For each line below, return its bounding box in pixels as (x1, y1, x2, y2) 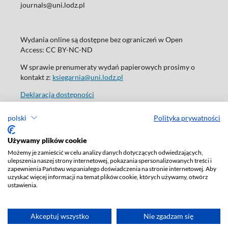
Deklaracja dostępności (20, 90, 94, 99)
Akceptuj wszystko (30, 212, 89, 220)
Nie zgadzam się (144, 212, 193, 220)
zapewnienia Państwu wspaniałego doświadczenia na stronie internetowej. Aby (8, 165, 216, 173)
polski (8, 113, 26, 122)
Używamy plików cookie (8, 136, 87, 145)
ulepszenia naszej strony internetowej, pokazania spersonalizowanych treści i (8, 157, 212, 164)
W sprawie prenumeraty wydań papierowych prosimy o (20, 63, 195, 72)
